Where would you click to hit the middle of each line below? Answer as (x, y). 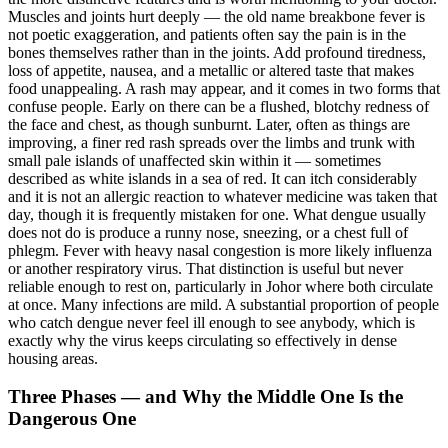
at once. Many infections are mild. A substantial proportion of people (223, 304)
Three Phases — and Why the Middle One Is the (205, 397)
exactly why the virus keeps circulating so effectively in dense (202, 340)
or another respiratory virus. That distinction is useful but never (205, 268)
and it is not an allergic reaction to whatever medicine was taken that (222, 196)
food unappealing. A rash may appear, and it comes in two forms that (224, 88)
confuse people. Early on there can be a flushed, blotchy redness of (218, 106)
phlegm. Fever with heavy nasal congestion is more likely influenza (220, 250)
